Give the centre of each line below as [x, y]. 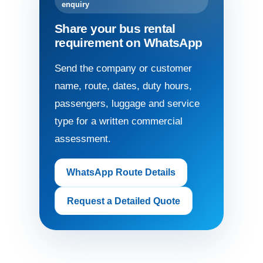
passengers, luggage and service [127, 104]
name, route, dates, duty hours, [123, 86]
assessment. [83, 139]
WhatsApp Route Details [121, 172]
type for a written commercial [119, 121]
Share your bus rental [115, 28]
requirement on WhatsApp [129, 43]
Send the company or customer [123, 68]
